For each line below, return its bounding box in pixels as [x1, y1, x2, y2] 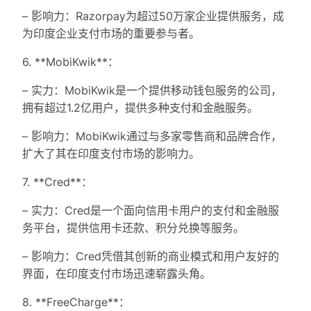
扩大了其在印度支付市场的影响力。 [22, 146, 200, 161]
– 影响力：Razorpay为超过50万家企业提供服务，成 [22, 9, 284, 24]
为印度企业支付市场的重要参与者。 [22, 26, 200, 41]
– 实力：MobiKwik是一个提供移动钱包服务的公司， [22, 83, 282, 98]
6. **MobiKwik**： [22, 55, 119, 69]
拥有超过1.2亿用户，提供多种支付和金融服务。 [22, 101, 258, 115]
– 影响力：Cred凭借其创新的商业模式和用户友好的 [22, 249, 279, 264]
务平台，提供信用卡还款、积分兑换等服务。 [22, 221, 244, 235]
